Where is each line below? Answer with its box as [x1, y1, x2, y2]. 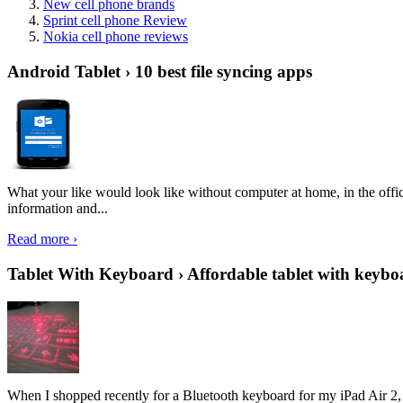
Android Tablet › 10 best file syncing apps [7, 61, 312, 81]
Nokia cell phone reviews [43, 28, 188, 44]
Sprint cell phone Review [43, 12, 187, 28]
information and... [7, 201, 108, 217]
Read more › [7, 231, 77, 247]
